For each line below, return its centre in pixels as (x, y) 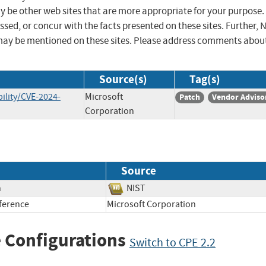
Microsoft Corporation (160, 204)
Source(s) (123, 80)
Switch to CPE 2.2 (172, 242)
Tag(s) (205, 80)
